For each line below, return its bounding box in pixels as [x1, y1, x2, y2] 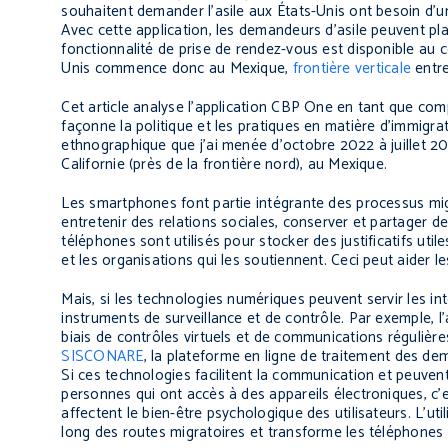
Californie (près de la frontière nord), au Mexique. [61, 152, 388, 178]
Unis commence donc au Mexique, [61, 56, 293, 82]
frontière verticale [292, 56, 411, 82]
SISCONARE [61, 344, 144, 370]
